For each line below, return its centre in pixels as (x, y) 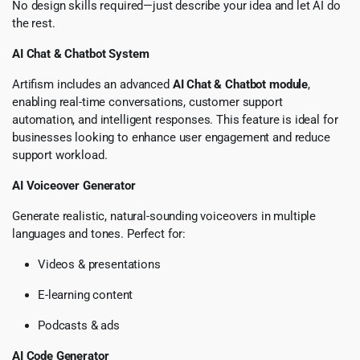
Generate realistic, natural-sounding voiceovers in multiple (164, 216)
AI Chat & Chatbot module (240, 84)
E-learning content (86, 295)
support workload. (60, 155)
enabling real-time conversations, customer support (147, 102)
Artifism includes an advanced (92, 84)
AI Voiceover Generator (74, 185)
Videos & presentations (99, 264)
